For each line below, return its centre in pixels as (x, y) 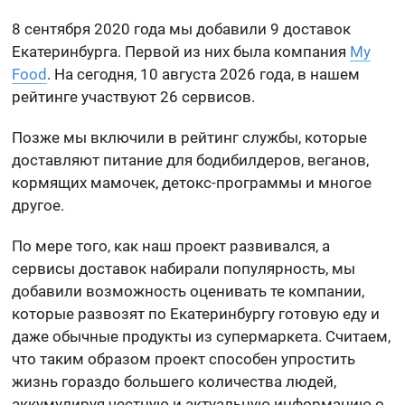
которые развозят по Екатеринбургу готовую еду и (196, 314)
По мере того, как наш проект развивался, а (171, 246)
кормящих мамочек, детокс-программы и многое (192, 183)
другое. (38, 205)
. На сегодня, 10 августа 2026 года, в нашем (204, 74)
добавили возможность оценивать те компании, (188, 291)
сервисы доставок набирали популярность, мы (184, 268)
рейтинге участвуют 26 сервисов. (134, 97)
